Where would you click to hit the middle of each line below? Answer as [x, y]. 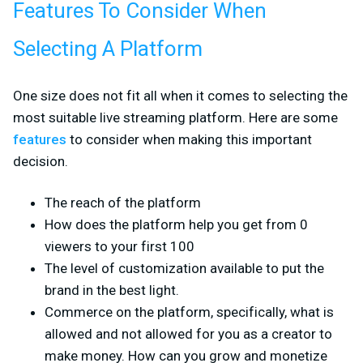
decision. [41, 161]
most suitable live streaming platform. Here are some [175, 117]
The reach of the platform [123, 202]
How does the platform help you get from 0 [176, 224]
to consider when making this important [189, 139]
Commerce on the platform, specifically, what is [189, 312]
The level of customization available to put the [184, 268]
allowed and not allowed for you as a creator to [188, 333]
